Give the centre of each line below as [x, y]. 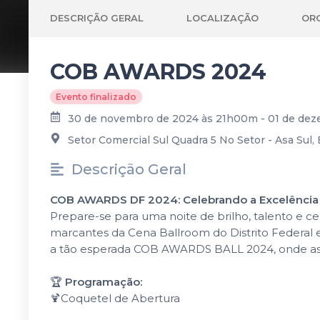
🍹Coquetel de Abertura [115, 298]
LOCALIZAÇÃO [222, 17]
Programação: [104, 282]
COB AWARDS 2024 [158, 72]
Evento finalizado [96, 97]
